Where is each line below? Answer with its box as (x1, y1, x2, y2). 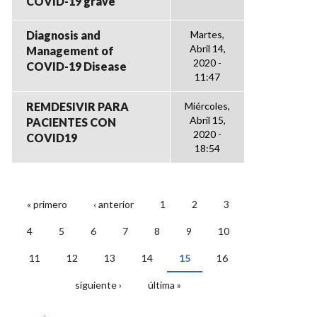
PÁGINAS (11, 205, 95, 229)
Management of (26, 44, 114, 57)
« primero (27, 198, 67, 210)
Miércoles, (185, 100, 230, 112)
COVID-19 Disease (26, 59, 127, 73)
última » (148, 279, 181, 291)
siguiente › (75, 279, 122, 291)
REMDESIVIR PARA (26, 100, 129, 113)
